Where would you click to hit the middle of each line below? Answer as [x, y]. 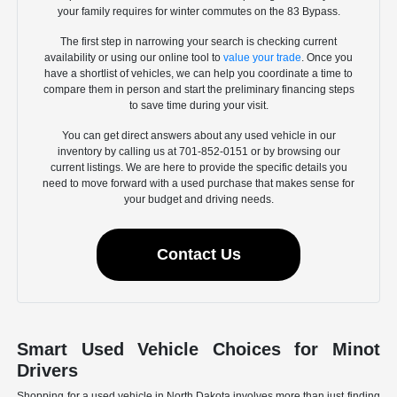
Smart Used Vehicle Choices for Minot [198, 350]
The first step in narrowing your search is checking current [198, 42]
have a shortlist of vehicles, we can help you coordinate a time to [198, 74]
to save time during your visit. [198, 106]
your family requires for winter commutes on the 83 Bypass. [198, 12]
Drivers [48, 371]
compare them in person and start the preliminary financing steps [198, 90]
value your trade [262, 58]
